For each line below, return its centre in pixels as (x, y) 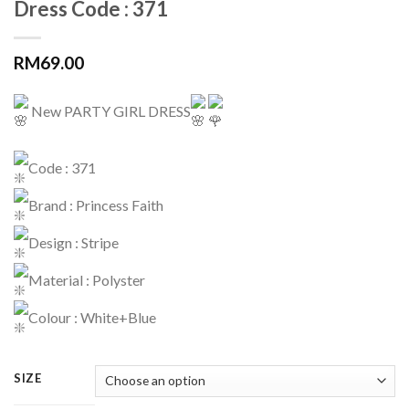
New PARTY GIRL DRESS (110, 110)
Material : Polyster (87, 279)
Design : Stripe (73, 242)
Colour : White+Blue (92, 317)
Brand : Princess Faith (96, 204)
